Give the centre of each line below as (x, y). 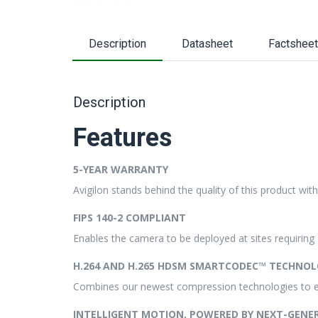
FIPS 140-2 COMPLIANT (130, 218)
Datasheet (207, 44)
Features (122, 138)
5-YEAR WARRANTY (121, 169)
